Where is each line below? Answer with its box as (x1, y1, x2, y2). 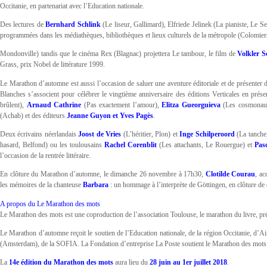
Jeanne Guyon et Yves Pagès (67, 111, 153, 120)
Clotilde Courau (205, 170, 256, 179)
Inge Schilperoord (179, 129, 235, 138)
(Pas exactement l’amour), (81, 100, 162, 109)
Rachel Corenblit (104, 140, 157, 149)
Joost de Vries (78, 129, 122, 138)
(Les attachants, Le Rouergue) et (157, 140, 255, 149)
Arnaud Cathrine (26, 100, 82, 109)
